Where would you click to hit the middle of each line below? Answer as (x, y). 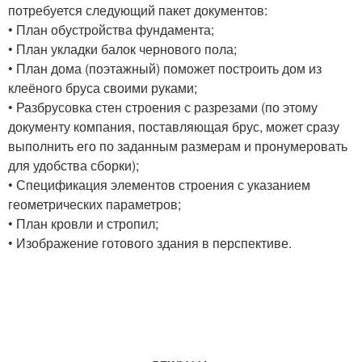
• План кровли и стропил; (83, 223)
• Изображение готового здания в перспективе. (150, 243)
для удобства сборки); (74, 165)
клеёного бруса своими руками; (103, 88)
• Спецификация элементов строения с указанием (159, 185)
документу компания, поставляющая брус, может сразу (174, 126)
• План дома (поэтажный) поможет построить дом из (165, 68)
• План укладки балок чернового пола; (122, 49)
